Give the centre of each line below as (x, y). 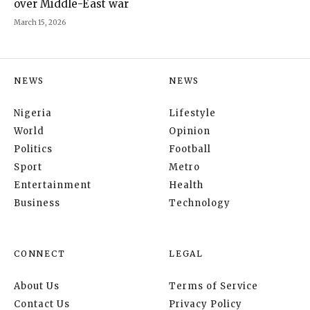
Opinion (190, 131)
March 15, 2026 (40, 22)
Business (37, 203)
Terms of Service (213, 286)
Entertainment (53, 185)
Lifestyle (192, 113)
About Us (37, 286)
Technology (200, 203)
